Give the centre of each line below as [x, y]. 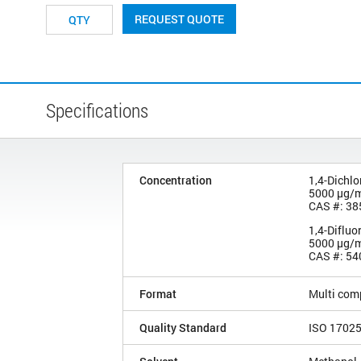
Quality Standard [183, 327]
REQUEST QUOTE [179, 19]
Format [158, 293]
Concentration [176, 180]
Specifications [97, 110]
